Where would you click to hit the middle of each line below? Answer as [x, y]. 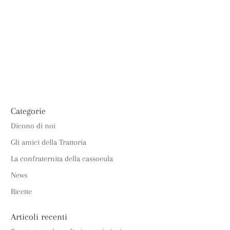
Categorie [28, 111]
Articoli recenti [39, 217]
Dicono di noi [33, 126]
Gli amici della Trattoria [49, 142]
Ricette [22, 191]
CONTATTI [138, 65]
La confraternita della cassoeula [62, 159]
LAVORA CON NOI [72, 65]
